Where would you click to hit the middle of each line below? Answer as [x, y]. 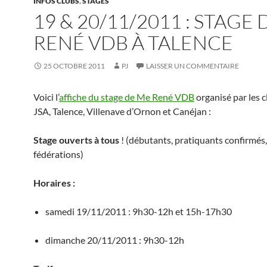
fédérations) [58, 154]
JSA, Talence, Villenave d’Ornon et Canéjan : [122, 111]
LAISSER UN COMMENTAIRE [193, 66]
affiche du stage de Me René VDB [127, 97]
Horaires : [54, 183]
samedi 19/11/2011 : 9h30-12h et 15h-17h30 [139, 211]
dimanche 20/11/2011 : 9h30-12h [115, 240]
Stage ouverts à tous [76, 140]
